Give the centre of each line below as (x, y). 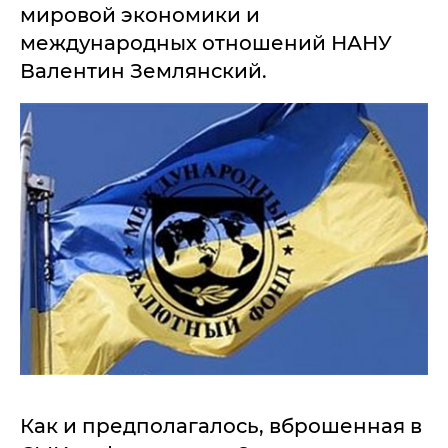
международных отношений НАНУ (206, 43)
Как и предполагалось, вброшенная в (221, 426)
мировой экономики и (140, 15)
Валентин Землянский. (143, 71)
